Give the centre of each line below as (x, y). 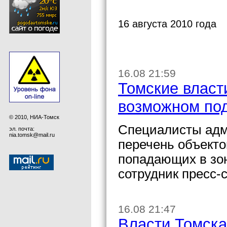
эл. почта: (22, 128)
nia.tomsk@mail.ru (32, 135)
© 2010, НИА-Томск (34, 117)
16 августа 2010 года (167, 24)
